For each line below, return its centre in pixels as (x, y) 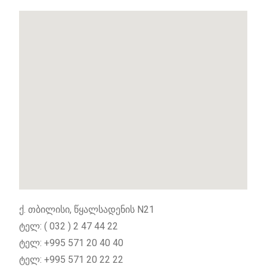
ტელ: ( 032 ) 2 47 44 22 (69, 226)
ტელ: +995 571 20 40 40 (72, 243)
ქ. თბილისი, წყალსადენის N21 (87, 210)
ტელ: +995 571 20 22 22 (72, 260)
